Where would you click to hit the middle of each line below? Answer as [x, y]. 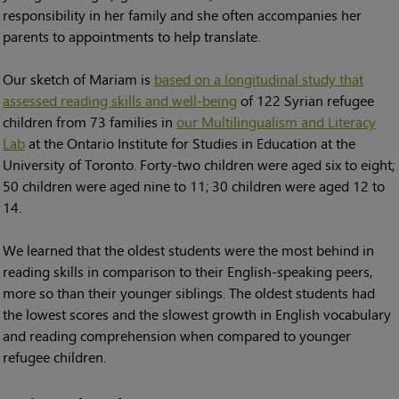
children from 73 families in [90, 121]
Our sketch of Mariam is [78, 78]
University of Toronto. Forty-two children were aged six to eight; [199, 164]
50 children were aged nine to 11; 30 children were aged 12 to [194, 185]
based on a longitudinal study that [259, 78]
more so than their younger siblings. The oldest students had [189, 292]
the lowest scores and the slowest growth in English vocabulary [197, 313]
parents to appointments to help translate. [131, 36]
